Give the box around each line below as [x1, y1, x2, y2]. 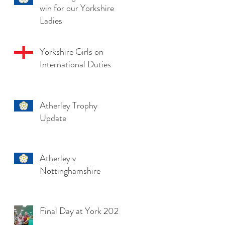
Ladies [40, 14, 62, 27]
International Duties [40, 57, 111, 71]
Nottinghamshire [40, 164, 100, 177]
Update [40, 111, 66, 125]
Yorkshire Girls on [40, 45, 103, 58]
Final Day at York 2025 [40, 204, 124, 217]
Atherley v [40, 151, 76, 165]
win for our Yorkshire [40, 1, 114, 15]
